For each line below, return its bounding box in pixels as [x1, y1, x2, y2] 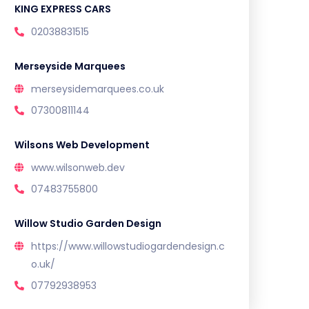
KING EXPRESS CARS [14, 1, 111, 16]
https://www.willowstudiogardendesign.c [31, 239, 225, 253]
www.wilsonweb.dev [31, 160, 125, 175]
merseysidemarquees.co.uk [31, 81, 164, 96]
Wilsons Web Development [14, 137, 150, 152]
